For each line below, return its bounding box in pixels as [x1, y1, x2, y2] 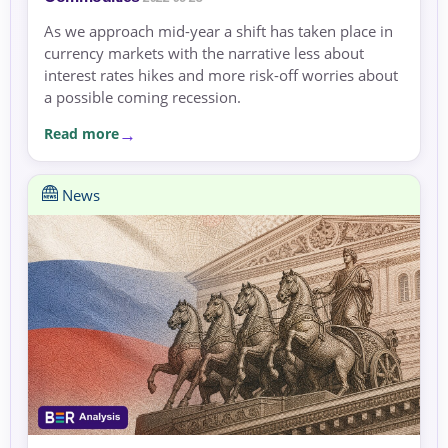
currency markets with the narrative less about [44, 42, 364, 63]
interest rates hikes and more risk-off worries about [44, 64, 398, 85]
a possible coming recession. [44, 86, 241, 107]
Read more [44, 124, 119, 144]
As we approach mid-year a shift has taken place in [44, 20, 393, 41]
